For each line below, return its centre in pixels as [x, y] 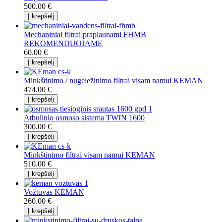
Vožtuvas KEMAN [54, 192]
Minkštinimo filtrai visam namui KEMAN [89, 155]
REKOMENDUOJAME [63, 43]
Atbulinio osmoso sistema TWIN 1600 [84, 117]
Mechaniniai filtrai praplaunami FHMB [85, 34]
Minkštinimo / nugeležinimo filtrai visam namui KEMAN [113, 80]
